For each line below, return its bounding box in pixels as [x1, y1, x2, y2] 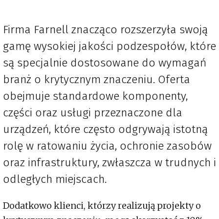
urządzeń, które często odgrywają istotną [3, 122, 208, 136]
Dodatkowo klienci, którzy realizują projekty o [3, 200, 201, 212]
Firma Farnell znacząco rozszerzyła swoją [3, 22, 208, 37]
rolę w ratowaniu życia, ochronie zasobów [3, 139, 212, 153]
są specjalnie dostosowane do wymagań [3, 56, 206, 70]
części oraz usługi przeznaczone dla [3, 106, 182, 120]
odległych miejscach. [3, 172, 107, 186]
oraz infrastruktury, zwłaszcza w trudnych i [3, 155, 216, 170]
